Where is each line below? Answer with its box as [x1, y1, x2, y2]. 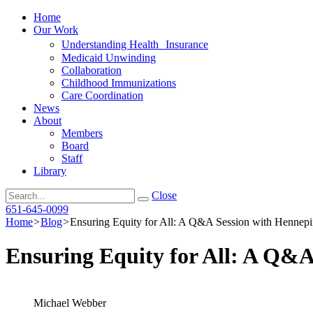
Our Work [34, 24, 78, 36]
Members [61, 127, 103, 139]
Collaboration [61, 64, 122, 76]
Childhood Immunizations [61, 77, 176, 89]
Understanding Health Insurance [61, 38, 208, 50]
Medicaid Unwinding [61, 52, 156, 64]
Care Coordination [61, 89, 143, 101]
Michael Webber [34, 296, 106, 309]
